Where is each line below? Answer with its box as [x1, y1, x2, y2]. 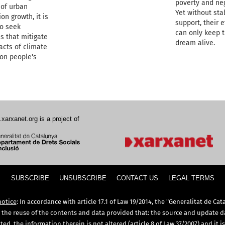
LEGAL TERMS [168, 174, 214, 182]
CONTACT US [116, 174, 158, 182]
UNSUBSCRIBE [59, 174, 106, 182]
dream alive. [175, 39, 215, 48]
